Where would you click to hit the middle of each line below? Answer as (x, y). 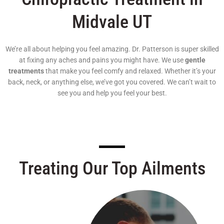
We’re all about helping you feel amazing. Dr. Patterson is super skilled (112, 49)
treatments (26, 71)
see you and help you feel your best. (112, 93)
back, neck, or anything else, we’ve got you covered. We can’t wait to (112, 82)
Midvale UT (112, 22)
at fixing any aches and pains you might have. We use (102, 60)
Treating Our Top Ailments (112, 168)
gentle (195, 60)
